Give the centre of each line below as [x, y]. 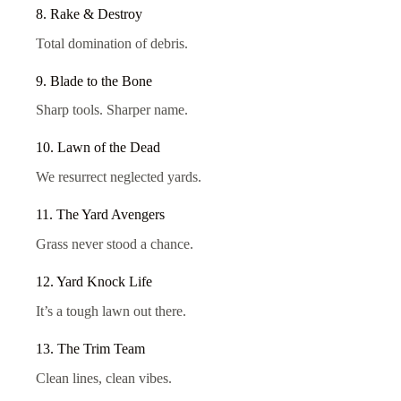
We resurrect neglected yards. [119, 177]
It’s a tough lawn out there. [111, 311]
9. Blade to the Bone [94, 81]
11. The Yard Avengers [100, 215]
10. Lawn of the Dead [98, 148]
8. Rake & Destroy [89, 13]
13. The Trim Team [90, 348]
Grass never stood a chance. [115, 244]
